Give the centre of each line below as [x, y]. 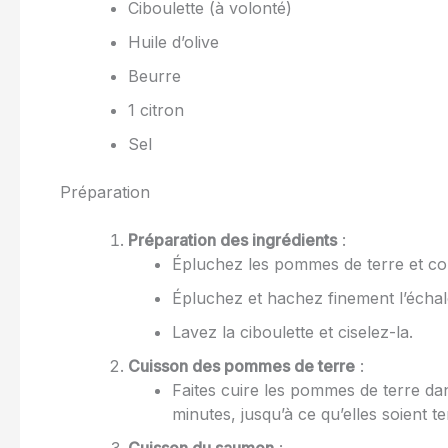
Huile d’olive [173, 42]
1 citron [156, 110]
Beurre [154, 76]
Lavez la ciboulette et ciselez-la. [292, 332]
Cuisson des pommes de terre [241, 366]
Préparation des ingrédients [232, 240]
